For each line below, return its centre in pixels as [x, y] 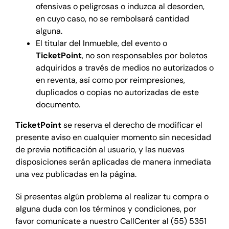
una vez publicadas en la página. [76, 174]
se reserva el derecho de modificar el [132, 125]
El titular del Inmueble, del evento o [101, 43]
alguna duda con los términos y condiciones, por [106, 209]
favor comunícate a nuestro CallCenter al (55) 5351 [111, 221]
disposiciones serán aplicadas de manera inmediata [113, 162]
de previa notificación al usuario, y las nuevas [100, 149]
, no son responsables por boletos [144, 55]
